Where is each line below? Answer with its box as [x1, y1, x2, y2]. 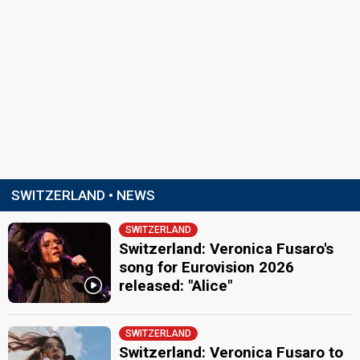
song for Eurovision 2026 [119, 258, 295, 276]
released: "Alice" [119, 276, 233, 295]
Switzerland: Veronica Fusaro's [119, 239, 334, 258]
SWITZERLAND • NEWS [11, 187, 155, 203]
